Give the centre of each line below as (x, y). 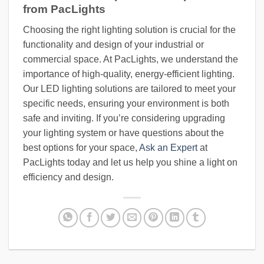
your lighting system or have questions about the (123, 133)
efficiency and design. (68, 177)
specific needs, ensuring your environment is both (126, 104)
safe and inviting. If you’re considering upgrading (124, 118)
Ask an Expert (168, 148)
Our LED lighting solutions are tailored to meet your (129, 89)
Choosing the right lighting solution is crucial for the (129, 30)
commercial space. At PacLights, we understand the (131, 60)
